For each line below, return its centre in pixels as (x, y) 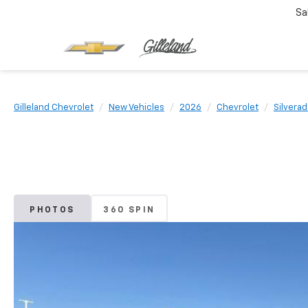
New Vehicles (136, 108)
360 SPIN (129, 210)
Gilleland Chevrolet (54, 108)
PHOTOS (52, 210)
